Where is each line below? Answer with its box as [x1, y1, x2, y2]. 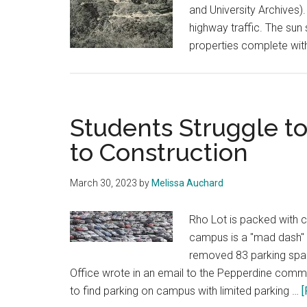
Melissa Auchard [151, 177, 223, 189]
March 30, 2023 [70, 177, 137, 189]
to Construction [70, 138, 248, 167]
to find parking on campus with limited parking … [70, 284, 302, 298]
